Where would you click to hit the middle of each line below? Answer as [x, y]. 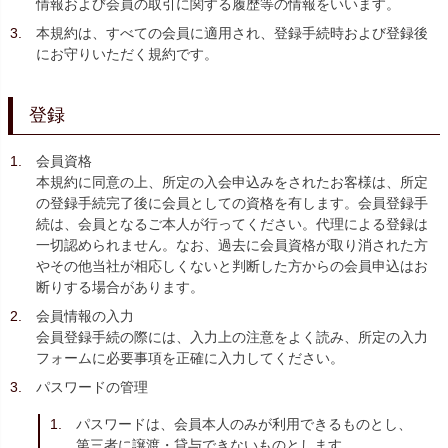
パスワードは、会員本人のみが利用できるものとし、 [244, 423]
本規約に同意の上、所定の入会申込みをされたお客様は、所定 [232, 181]
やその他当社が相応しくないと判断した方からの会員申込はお [232, 265]
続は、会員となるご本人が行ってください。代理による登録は [232, 223]
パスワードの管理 [92, 386]
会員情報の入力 [85, 315]
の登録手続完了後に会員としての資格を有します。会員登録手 [232, 202]
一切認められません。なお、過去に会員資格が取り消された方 [232, 244]
